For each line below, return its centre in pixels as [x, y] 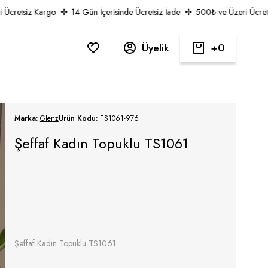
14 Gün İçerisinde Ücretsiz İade [114, 12]
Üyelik [156, 48]
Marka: [27, 118]
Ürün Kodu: [79, 118]
